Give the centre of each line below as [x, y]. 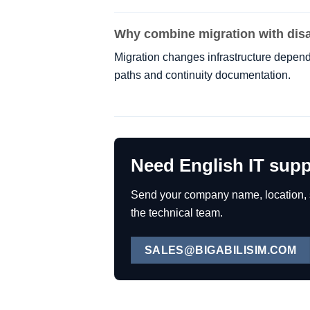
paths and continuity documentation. [202, 75]
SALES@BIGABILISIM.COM [220, 250]
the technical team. [177, 212]
